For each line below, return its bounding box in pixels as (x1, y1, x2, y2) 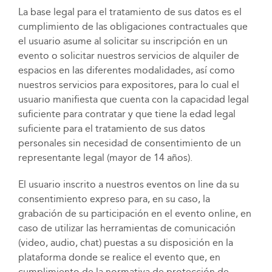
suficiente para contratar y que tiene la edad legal (18, 108, 236, 120)
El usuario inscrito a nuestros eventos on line (18, 178, 214, 190)
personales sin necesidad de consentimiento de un (18, 137, 241, 149)
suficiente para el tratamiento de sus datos (18, 123, 205, 134)
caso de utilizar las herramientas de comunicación (18, 222, 236, 234)
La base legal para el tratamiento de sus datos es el (18, 6, 242, 18)
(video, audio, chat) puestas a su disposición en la (18, 237, 233, 248)
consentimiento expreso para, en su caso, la (18, 193, 210, 205)
